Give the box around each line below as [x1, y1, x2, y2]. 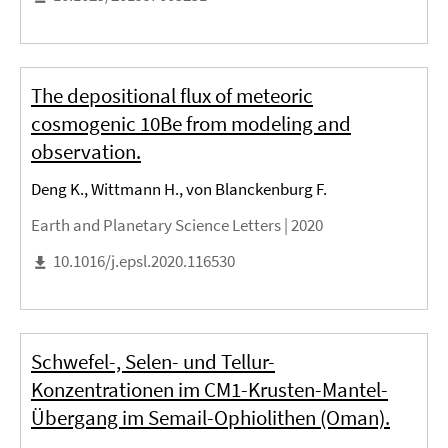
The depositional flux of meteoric [31, 81, 313, 109]
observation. [31, 137, 141, 165]
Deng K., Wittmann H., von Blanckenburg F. [31, 177, 327, 200]
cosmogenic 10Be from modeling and [31, 109, 351, 137]
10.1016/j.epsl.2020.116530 [53, 249, 235, 272]
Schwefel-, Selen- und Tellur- [31, 347, 275, 375]
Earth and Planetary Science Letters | [31, 213, 291, 236]
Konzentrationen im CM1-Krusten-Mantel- [31, 375, 388, 403]
